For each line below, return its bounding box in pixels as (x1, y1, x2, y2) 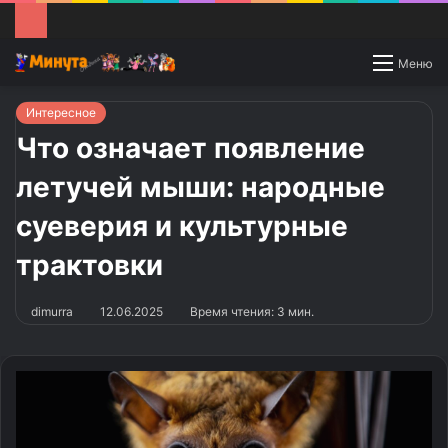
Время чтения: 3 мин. (187, 303, 314, 319)
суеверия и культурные (16, 208, 348, 243)
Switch (358, 52, 409, 73)
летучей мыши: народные (16, 169, 385, 204)
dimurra (31, 303, 73, 319)
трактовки (16, 247, 163, 282)
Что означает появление (16, 130, 365, 165)
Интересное (26, 104, 96, 120)
